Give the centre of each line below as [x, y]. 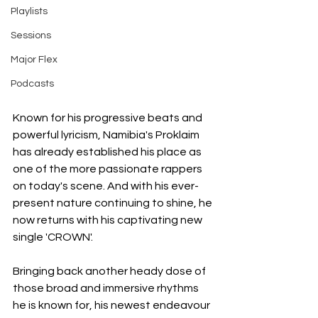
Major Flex [34, 60]
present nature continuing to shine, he [114, 203]
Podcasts [32, 84]
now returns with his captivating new [109, 220]
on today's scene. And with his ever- [106, 186]
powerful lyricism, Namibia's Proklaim [107, 135]
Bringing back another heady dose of [110, 272]
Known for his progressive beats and [109, 118]
